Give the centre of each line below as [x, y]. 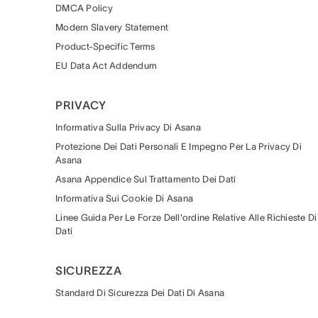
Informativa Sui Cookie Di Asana [125, 198]
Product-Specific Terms [105, 46]
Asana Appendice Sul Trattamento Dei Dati [146, 179]
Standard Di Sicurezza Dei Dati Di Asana [140, 293]
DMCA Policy [84, 8]
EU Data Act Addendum [106, 66]
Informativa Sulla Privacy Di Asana [128, 127]
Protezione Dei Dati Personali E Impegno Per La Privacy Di [179, 147]
